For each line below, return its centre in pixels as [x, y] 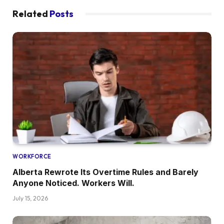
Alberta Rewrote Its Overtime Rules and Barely [105, 172]
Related [31, 13]
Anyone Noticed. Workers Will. [73, 183]
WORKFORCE [32, 156]
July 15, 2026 [30, 198]
